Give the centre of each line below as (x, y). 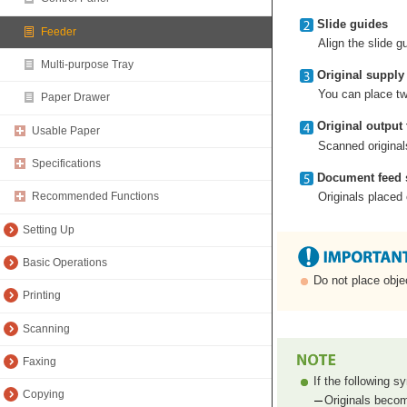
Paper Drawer (75, 98)
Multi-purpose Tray (87, 65)
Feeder (59, 31)
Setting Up (49, 229)
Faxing (40, 362)
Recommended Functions (95, 197)
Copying (44, 395)
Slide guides (352, 25)
